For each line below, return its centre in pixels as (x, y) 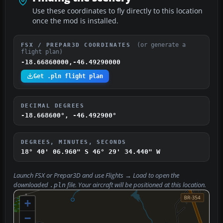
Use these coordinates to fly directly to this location (117, 11)
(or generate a (161, 45)
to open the (163, 175)
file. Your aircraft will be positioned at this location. (136, 185)
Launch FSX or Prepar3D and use (59, 175)
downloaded (32, 185)
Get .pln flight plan (68, 76)
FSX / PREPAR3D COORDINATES (78, 45)
